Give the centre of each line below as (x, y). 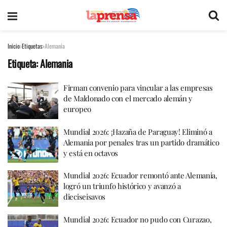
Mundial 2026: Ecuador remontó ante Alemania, (140, 175)
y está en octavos (91, 153)
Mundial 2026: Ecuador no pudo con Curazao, (138, 219)
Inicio (14, 46)
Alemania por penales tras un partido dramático (141, 142)
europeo (77, 109)
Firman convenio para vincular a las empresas (138, 88)
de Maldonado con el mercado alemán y (128, 98)
